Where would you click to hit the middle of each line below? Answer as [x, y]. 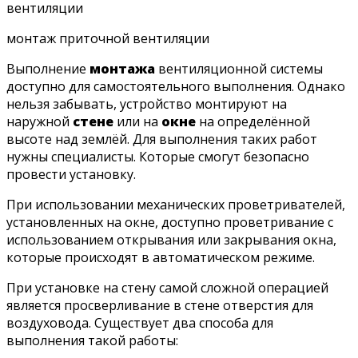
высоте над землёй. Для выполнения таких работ [162, 139]
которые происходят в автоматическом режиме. [161, 257]
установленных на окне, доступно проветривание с [170, 222]
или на [137, 121]
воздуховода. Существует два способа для [140, 322]
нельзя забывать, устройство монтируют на [147, 103]
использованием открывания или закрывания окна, [171, 239]
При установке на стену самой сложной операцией [167, 287]
